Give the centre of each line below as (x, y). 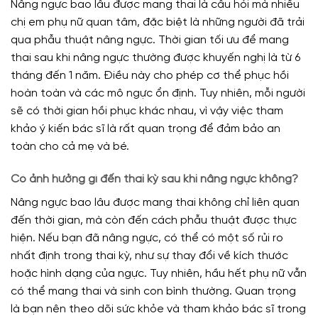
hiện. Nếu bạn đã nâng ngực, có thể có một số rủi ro (147, 238)
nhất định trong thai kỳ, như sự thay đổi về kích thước (149, 256)
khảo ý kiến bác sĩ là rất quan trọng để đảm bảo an (146, 129)
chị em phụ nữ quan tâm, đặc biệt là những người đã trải (158, 23)
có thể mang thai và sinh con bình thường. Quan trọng (153, 291)
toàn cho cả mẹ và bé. (70, 147)
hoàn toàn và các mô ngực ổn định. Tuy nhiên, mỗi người (158, 94)
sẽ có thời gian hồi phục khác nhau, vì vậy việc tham (147, 111)
